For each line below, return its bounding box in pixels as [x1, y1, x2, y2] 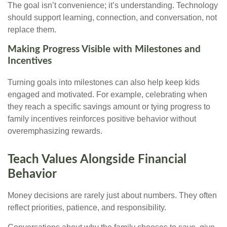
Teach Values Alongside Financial [8, 153, 186, 166]
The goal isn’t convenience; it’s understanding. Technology [8, 1, 218, 10]
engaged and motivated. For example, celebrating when [8, 90, 207, 99]
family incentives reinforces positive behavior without [8, 114, 196, 123]
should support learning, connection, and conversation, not [8, 13, 217, 22]
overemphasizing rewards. [8, 126, 102, 135]
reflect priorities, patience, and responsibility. [8, 203, 166, 212]
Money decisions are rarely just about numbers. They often [8, 191, 217, 200]
